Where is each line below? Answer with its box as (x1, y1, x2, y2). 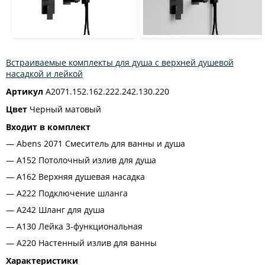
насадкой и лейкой (6, 68, 83, 79)
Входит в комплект (6, 121, 91, 132)
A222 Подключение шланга (17, 188, 128, 199)
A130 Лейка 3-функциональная (17, 221, 143, 232)
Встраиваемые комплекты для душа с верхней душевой (6, 57, 234, 68)
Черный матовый (27, 104, 101, 115)
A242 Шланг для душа (17, 204, 105, 215)
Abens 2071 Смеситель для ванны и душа (17, 138, 185, 149)
